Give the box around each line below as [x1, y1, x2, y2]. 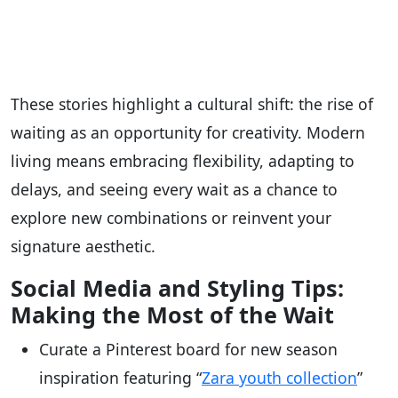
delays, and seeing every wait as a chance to [11, 178, 338, 200]
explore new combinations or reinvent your [11, 206, 331, 228]
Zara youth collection [202, 366, 357, 388]
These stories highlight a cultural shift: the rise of [11, 92, 373, 115]
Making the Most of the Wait [11, 298, 334, 330]
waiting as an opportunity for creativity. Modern [11, 121, 365, 143]
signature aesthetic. [11, 235, 155, 257]
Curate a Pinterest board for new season [39, 338, 338, 360]
